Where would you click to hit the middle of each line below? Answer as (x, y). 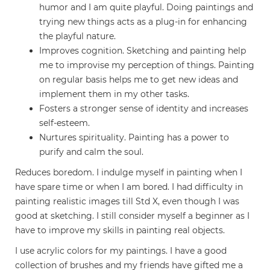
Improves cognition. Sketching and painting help (143, 51)
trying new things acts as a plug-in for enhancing (143, 22)
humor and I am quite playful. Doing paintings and (146, 8)
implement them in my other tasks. (114, 94)
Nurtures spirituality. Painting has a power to (134, 138)
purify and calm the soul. (91, 152)
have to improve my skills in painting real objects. (120, 231)
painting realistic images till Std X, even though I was (127, 202)
